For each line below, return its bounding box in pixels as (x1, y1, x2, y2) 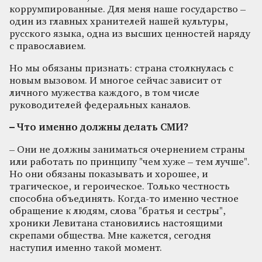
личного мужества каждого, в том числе (9, 88, 199, 98)
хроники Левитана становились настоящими (9, 218, 223, 229)
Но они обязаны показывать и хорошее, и (9, 169, 208, 180)
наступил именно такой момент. (9, 243, 162, 253)
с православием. (9, 41, 86, 51)
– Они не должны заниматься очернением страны (9, 144, 245, 155)
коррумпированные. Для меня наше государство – (9, 4, 246, 15)
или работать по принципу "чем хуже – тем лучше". (9, 157, 250, 167)
